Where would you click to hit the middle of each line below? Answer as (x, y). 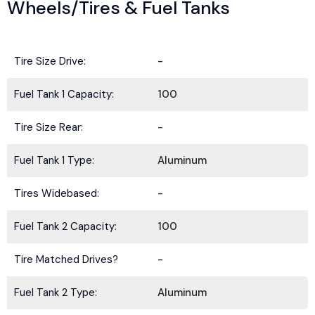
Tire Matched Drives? (66, 259)
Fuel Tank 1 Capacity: (64, 94)
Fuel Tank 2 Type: (56, 292)
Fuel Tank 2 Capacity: (65, 226)
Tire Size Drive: (50, 61)
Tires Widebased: (57, 193)
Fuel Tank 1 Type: (54, 160)
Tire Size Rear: (49, 127)
